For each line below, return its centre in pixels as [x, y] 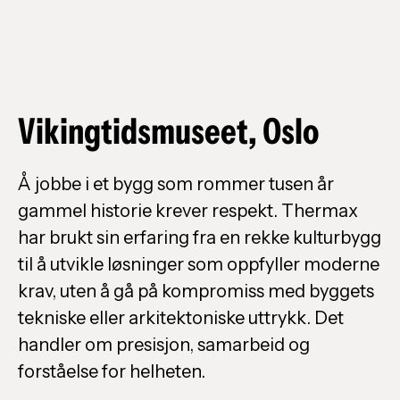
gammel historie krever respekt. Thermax [188, 211]
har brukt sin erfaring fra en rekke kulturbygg [200, 238]
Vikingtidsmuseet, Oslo [168, 131]
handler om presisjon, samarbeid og [164, 345]
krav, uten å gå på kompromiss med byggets [196, 292]
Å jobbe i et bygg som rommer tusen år [176, 184]
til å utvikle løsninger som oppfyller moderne [199, 265]
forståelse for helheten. [112, 372]
